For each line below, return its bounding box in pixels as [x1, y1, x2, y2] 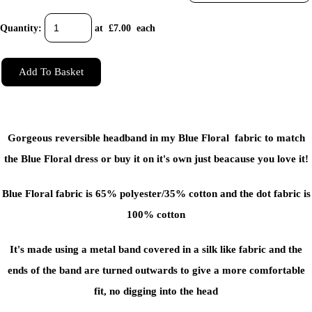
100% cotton [127, 209, 185, 220]
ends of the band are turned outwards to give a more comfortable [7, 265, 305, 276]
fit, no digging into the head [94, 286, 218, 297]
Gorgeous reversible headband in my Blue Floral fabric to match [7, 132, 305, 143]
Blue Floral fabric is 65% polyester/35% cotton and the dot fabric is [1, 188, 311, 199]
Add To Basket [19, 65, 84, 77]
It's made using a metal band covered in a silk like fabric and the [10, 244, 302, 255]
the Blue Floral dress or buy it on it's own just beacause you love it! [3, 153, 309, 164]
